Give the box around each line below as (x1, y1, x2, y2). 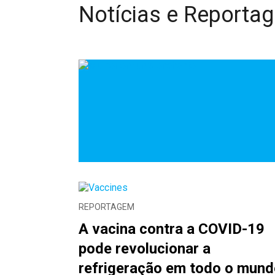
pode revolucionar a (78, 240, 211, 257)
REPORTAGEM (78, 202, 134, 212)
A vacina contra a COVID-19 (78, 220, 265, 238)
